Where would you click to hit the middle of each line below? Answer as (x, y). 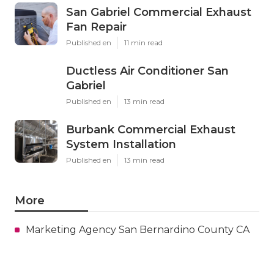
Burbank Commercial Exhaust (151, 129)
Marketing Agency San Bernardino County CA (138, 229)
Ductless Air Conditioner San (147, 71)
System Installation (121, 144)
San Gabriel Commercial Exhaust (159, 12)
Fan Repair (96, 27)
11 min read (143, 42)
